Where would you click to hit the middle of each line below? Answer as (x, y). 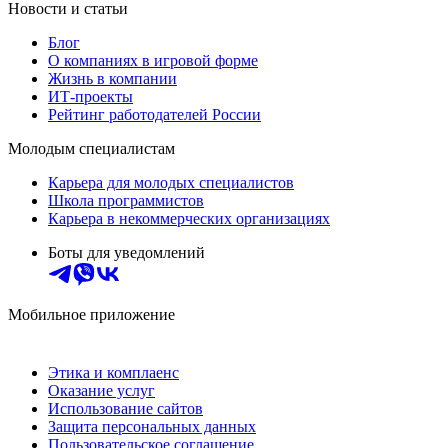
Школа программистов (126, 201)
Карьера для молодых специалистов (171, 183)
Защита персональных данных (152, 427)
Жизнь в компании (112, 79)
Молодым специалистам (91, 149)
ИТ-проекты (90, 97)
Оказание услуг (101, 391)
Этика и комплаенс (113, 373)
